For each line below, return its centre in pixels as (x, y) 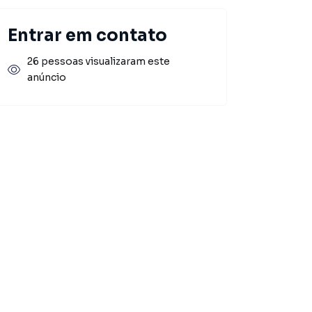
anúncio (47, 77)
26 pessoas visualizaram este (99, 61)
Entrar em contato (87, 36)
